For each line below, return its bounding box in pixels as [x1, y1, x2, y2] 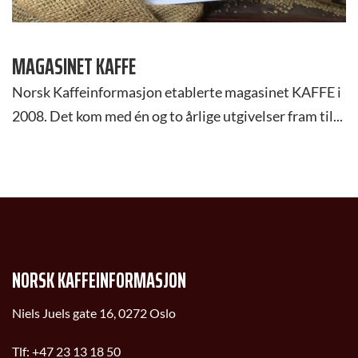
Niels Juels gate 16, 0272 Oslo [12, 305, 176, 320]
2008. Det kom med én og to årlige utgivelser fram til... [12, 107, 343, 125]
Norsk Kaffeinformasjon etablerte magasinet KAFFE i [12, 83, 341, 101]
